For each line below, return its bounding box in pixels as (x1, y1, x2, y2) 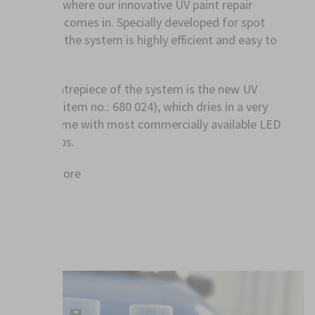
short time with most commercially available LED (22, 116, 281, 133)
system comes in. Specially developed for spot (22, 13, 265, 30)
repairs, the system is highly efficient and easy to (22, 31, 277, 48)
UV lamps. (22, 134, 75, 150)
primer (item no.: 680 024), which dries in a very (22, 98, 268, 115)
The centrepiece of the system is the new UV (22, 81, 257, 98)
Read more (22, 165, 81, 182)
